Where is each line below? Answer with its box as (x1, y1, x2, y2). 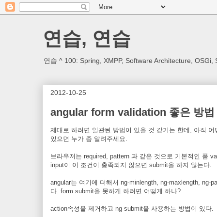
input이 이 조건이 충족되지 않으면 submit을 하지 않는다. (50, 161, 212, 169)
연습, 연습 (43, 28, 131, 49)
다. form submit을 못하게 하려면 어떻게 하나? (50, 187, 181, 195)
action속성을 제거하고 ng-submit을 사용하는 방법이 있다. (50, 205, 214, 212)
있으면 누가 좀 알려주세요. (50, 135, 127, 142)
